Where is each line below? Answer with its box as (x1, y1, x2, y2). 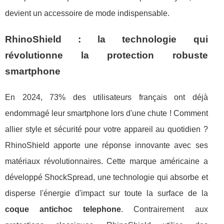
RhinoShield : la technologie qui (5, 33, 208, 44)
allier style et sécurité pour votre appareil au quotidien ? (5, 124, 208, 133)
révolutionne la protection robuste (5, 49, 208, 60)
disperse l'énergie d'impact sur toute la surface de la (5, 188, 208, 197)
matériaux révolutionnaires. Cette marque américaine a (5, 156, 208, 165)
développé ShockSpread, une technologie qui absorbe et (5, 172, 208, 181)
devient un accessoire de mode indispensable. (5, 8, 169, 17)
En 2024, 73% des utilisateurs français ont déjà (5, 92, 208, 101)
